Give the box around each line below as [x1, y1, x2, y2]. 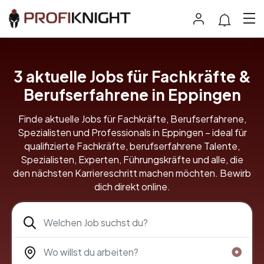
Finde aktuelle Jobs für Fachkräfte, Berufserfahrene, [18, 112, 246, 125]
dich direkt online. [94, 180, 170, 193]
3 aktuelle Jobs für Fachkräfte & [13, 66, 251, 86]
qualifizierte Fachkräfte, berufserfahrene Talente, [24, 139, 240, 152]
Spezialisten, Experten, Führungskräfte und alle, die [21, 153, 243, 166]
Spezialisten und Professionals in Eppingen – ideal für [17, 126, 247, 138]
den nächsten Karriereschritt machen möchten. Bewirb [13, 166, 251, 179]
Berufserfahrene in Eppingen [23, 84, 241, 104]
